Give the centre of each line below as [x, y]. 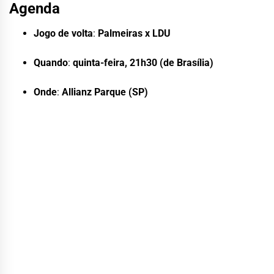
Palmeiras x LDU [134, 34]
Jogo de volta [63, 34]
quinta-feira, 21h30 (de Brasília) [143, 63]
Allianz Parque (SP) [105, 92]
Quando [51, 63]
